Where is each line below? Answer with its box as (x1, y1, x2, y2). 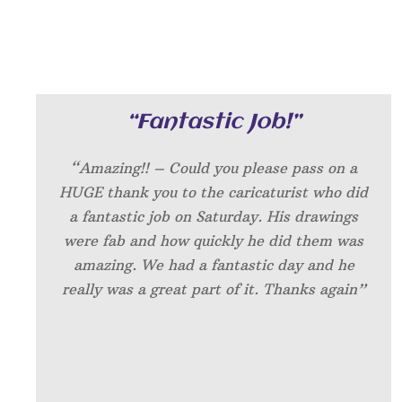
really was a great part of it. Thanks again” (61, 280, 366, 299)
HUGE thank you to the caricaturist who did (59, 183, 369, 202)
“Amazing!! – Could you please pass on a (70, 159, 358, 178)
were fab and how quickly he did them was (64, 232, 364, 250)
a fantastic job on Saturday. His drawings (69, 207, 359, 226)
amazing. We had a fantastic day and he (73, 256, 354, 275)
